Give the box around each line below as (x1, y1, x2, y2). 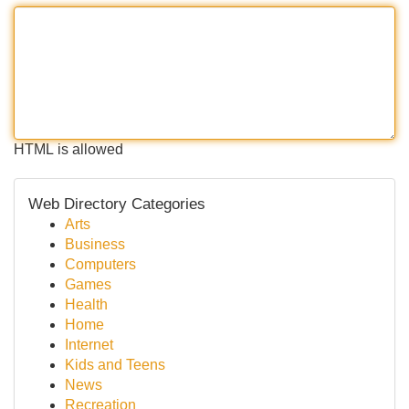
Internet (65, 337, 113, 352)
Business (65, 236, 125, 252)
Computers (65, 257, 136, 272)
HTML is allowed (14, 142, 123, 157)
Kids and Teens (65, 357, 165, 372)
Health (65, 297, 108, 312)
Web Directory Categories (28, 194, 205, 213)
